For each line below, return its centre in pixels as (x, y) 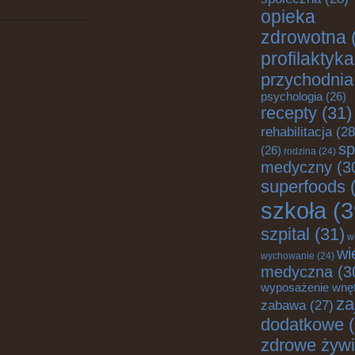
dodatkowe (302, 324)
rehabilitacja (296, 132)
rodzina (300, 151)
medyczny (296, 167)
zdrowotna (303, 38)
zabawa (283, 305)
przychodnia (307, 80)
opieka (288, 17)
